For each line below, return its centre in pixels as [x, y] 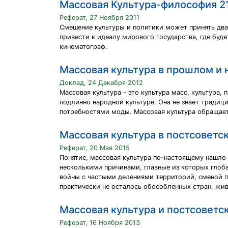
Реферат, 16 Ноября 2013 [100, 223]
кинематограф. [83, 47]
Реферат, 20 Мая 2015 [95, 148]
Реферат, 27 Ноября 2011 [99, 18]
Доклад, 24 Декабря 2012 [101, 83]
